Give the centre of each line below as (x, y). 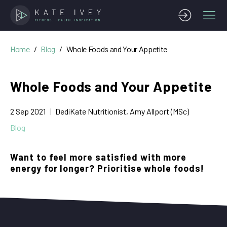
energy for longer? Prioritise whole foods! (107, 168)
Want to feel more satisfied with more (99, 157)
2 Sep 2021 (28, 111)
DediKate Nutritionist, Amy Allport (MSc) (122, 111)
